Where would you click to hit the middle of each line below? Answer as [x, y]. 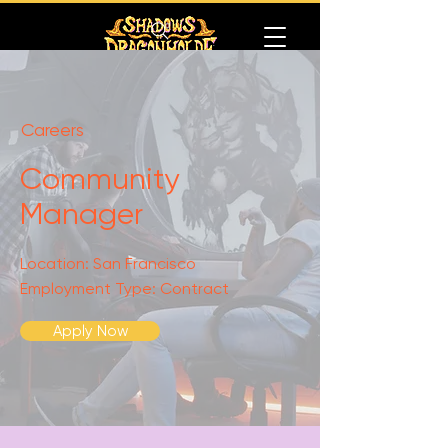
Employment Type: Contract [124, 288]
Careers [52, 129]
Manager [81, 213]
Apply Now [90, 331]
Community [99, 178]
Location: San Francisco [108, 263]
